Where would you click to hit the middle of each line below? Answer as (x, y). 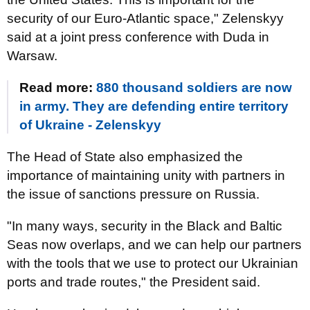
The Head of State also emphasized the (125, 157)
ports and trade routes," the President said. (134, 282)
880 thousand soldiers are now (194, 88)
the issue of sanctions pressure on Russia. (133, 194)
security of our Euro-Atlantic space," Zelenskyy (145, 18)
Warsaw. (32, 56)
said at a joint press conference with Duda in (138, 37)
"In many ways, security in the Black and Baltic (145, 226)
